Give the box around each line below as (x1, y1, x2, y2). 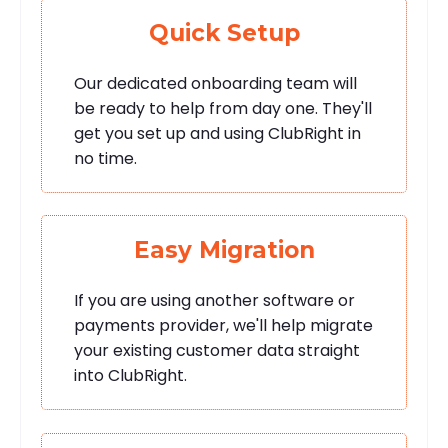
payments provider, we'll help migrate (74, 314, 374, 338)
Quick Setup (148, 19, 300, 48)
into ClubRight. (74, 364, 188, 388)
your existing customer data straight (74, 339, 361, 363)
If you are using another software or (74, 289, 356, 313)
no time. (74, 147, 138, 171)
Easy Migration (133, 236, 315, 265)
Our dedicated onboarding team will (74, 72, 358, 96)
